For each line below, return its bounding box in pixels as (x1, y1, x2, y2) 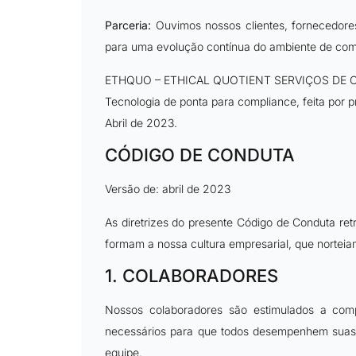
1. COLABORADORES (105, 265, 278, 287)
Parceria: (105, 18, 151, 33)
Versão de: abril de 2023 (105, 182, 230, 196)
